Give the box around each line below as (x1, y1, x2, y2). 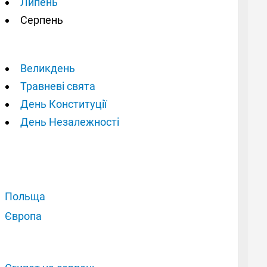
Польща (5, 190, 46, 203)
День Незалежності (20, 115, 119, 128)
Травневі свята (20, 79, 95, 92)
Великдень (20, 61, 75, 74)
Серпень (20, 13, 63, 26)
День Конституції (20, 97, 107, 110)
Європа (5, 209, 42, 222)
